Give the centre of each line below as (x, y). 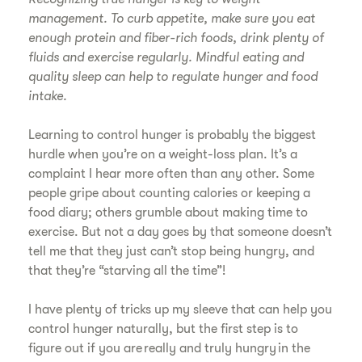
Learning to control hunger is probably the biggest (173, 135)
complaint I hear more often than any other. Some (172, 174)
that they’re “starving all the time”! (129, 271)
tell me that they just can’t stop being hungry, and (172, 251)
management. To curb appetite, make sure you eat (172, 19)
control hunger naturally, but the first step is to (164, 329)
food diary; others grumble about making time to (168, 213)
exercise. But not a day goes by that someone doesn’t (181, 232)
